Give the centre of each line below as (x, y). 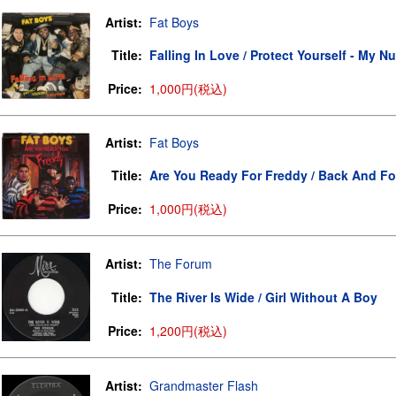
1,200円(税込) (188, 331)
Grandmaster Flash (204, 385)
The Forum (181, 263)
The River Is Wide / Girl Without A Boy (263, 297)
